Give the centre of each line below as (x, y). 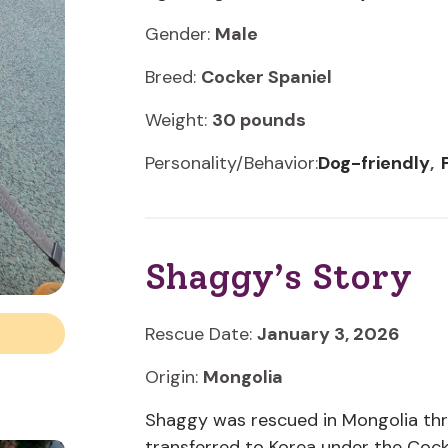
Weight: (178, 120)
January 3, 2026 (328, 333)
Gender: (179, 34)
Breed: (172, 77)
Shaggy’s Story (278, 277)
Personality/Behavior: (231, 163)
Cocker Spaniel (266, 77)
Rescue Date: (200, 333)
